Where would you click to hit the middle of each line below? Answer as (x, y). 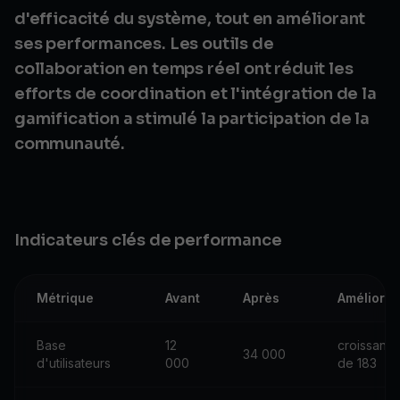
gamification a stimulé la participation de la (192, 119)
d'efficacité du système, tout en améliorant (190, 19)
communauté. (70, 144)
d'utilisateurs (74, 363)
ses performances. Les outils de (144, 44)
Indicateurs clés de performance (148, 240)
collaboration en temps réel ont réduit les (184, 69)
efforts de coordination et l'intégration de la (196, 94)
